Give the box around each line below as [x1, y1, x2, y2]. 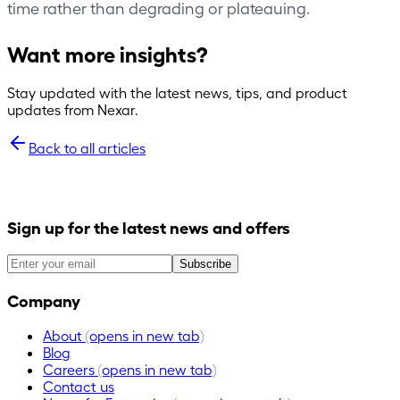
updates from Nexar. [7, 100, 138, 118]
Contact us [43, 377, 114, 395]
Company [7, 289, 80, 310]
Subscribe [179, 257, 231, 271]
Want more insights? [7, 39, 208, 66]
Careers [43, 360, 95, 378]
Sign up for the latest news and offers [7, 217, 290, 237]
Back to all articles [29, 138, 146, 156]
